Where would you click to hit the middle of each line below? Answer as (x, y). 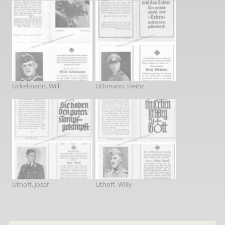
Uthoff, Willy (114, 184)
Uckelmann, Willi (36, 86)
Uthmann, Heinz (120, 86)
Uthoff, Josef (30, 184)
